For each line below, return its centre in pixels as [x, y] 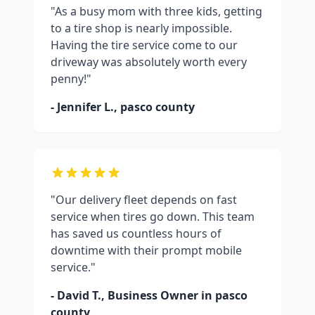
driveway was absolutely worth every [149, 62]
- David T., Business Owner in [133, 296]
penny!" [71, 79]
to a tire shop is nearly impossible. [141, 28]
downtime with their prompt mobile [146, 251]
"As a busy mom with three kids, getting [156, 12]
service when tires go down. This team [153, 217]
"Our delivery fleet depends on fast [144, 200]
